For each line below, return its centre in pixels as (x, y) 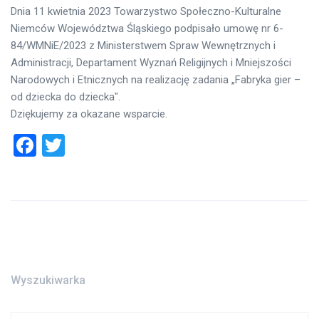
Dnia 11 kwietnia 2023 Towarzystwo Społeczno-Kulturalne (146, 12)
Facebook (84, 146)
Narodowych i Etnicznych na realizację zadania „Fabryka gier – (156, 80)
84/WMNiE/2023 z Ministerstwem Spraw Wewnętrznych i (143, 46)
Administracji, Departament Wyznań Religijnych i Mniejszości (151, 63)
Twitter (100, 146)
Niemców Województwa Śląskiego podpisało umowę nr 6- (147, 29)
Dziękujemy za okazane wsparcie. (89, 114)
